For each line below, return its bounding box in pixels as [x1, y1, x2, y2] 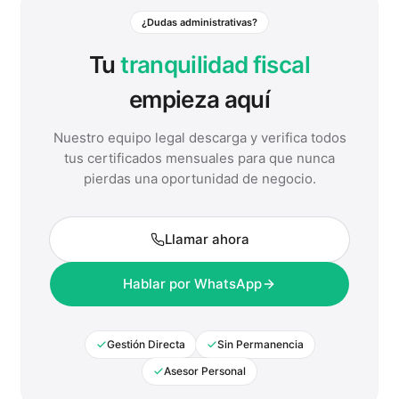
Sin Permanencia [216, 338, 304, 351]
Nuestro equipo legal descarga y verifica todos [53, 129, 346, 146]
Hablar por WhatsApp [123, 275, 262, 292]
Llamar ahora [164, 231, 249, 248]
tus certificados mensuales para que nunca [64, 150, 335, 167]
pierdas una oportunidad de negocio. [83, 170, 316, 187]
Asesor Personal [164, 364, 246, 378]
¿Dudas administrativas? [142, 16, 257, 28]
